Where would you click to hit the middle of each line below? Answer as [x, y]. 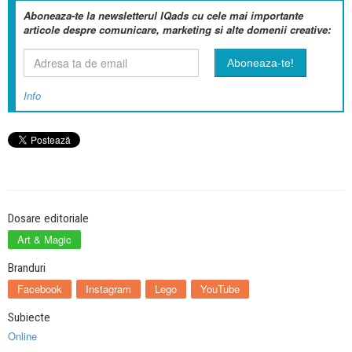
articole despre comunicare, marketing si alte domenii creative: [177, 30]
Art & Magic [44, 240]
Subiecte [29, 318]
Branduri [27, 268]
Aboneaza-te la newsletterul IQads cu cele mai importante [163, 16]
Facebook [40, 289]
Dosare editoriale [48, 219]
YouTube [220, 289]
